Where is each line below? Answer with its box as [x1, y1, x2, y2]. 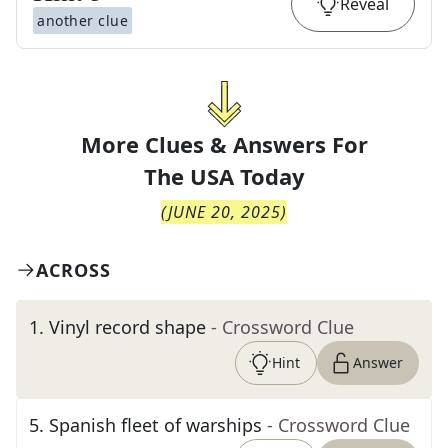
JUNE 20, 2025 [168, 201, 281, 223]
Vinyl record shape [49, 315, 206, 339]
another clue [37, 11, 128, 30]
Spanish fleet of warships [49, 413, 262, 437]
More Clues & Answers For [80, 129, 368, 159]
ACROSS [36, 258, 111, 282]
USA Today [189, 161, 305, 191]
